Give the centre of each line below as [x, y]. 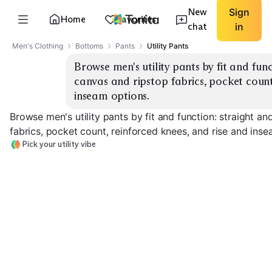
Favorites [136, 19]
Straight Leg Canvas [57, 260]
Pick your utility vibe [59, 144]
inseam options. [112, 96]
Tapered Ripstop [147, 260]
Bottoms [89, 46]
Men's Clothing [38, 46]
